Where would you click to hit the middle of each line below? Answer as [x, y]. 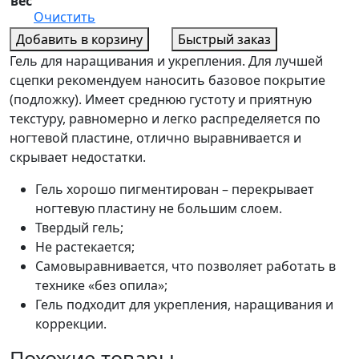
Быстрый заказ [224, 39]
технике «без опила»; [101, 285]
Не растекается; [85, 246]
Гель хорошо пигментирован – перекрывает [175, 189]
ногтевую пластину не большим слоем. [159, 208]
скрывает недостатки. [78, 157]
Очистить [65, 16]
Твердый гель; [79, 227]
